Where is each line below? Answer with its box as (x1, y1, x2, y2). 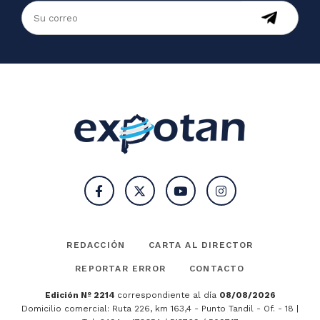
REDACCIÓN (66, 240, 126, 250)
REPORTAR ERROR (75, 264, 166, 274)
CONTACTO (189, 264, 245, 274)
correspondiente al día (116, 290, 219, 300)
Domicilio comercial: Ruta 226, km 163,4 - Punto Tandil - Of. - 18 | (21, 304, 299, 314)
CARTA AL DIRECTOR (149, 240, 254, 250)
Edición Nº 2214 (44, 290, 117, 300)
